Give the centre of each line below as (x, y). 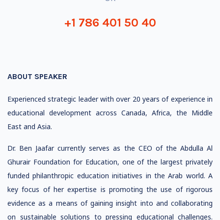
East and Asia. (30, 126)
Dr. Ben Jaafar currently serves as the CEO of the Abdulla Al (110, 148)
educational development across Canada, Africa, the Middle (110, 113)
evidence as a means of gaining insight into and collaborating (110, 203)
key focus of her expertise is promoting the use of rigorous (110, 189)
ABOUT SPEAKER (37, 76)
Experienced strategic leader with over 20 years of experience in (110, 99)
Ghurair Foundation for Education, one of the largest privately (110, 162)
